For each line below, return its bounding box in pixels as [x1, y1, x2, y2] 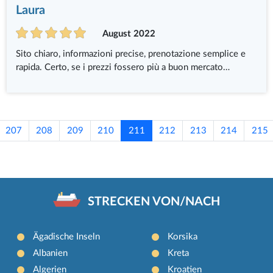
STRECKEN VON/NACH [88, 195, 221, 208]
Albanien [33, 248, 68, 258]
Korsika [167, 232, 197, 241]
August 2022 [102, 29, 155, 38]
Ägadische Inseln [33, 232, 101, 241]
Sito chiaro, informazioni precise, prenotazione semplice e [16, 49, 246, 59]
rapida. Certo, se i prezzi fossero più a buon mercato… [16, 63, 230, 73]
